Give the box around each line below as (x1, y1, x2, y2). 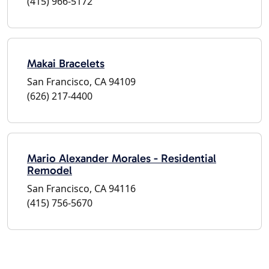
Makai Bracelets (27, 56, 104, 70)
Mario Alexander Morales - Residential (27, 151, 216, 165)
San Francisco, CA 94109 (27, 74, 136, 88)
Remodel (27, 163, 72, 177)
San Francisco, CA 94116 (27, 181, 136, 195)
